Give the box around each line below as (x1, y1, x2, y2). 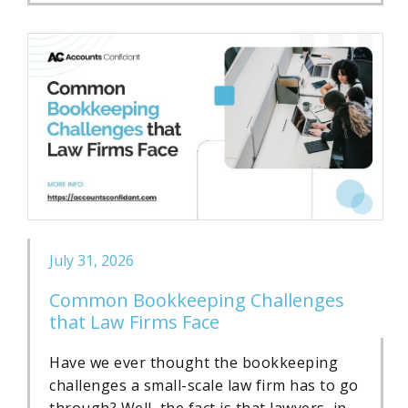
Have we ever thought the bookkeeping (49, 352, 338, 372)
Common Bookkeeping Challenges (49, 287, 344, 312)
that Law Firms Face (49, 309, 219, 334)
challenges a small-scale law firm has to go (49, 374, 359, 395)
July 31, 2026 (49, 250, 134, 270)
